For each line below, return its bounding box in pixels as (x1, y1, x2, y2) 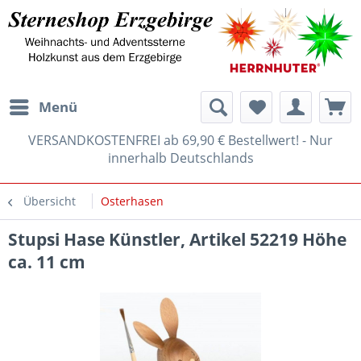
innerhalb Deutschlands (107, 148, 254, 167)
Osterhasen (101, 193, 164, 209)
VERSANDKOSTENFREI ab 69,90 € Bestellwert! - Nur (28, 131, 333, 149)
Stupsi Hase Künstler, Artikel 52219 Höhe (8, 227, 346, 251)
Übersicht (23, 193, 76, 209)
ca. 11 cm (8, 250, 85, 273)
